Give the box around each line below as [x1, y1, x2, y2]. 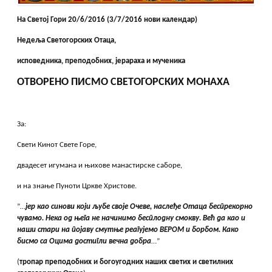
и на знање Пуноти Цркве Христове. [17, 182, 137, 191]
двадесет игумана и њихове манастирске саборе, [17, 161, 183, 170]
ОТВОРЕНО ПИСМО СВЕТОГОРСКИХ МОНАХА [17, 77, 230, 88]
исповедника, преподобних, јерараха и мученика [17, 57, 186, 66]
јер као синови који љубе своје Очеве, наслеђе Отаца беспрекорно [25, 203, 253, 211]
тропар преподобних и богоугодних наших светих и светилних [19, 258, 234, 267]
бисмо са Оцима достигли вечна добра [17, 237, 152, 246]
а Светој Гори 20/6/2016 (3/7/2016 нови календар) [22, 16, 198, 24]
